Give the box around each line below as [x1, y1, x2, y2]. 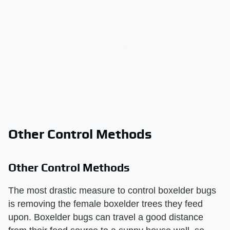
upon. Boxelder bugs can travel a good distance [8, 212, 203, 222]
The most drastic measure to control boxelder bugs [8, 185, 216, 196]
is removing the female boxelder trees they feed [8, 198, 203, 209]
